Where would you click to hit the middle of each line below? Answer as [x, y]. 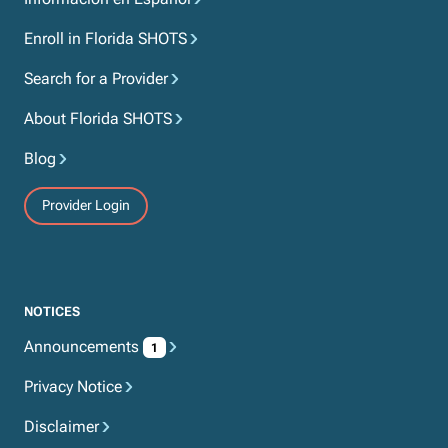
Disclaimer [61, 426]
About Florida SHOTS [98, 118]
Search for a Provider [96, 78]
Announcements [83, 346]
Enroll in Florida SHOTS [105, 38]
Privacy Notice [73, 386]
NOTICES [52, 311]
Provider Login [86, 205]
